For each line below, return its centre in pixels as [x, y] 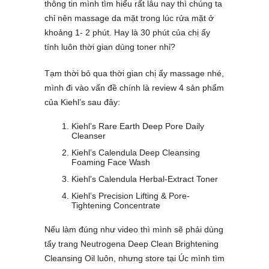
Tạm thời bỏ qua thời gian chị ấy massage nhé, [134, 74]
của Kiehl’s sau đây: [82, 102]
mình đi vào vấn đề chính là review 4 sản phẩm [134, 88]
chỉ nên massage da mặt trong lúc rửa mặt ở [129, 18]
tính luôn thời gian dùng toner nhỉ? [110, 47]
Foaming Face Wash [111, 162]
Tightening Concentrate [116, 206]
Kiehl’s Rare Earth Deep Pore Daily [138, 126]
